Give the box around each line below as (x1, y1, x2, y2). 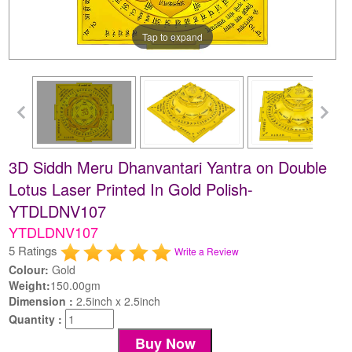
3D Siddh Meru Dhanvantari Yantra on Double (9, 155, 328, 178)
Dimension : (9, 292, 77, 309)
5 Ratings (9, 241, 61, 258)
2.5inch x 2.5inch (76, 292, 161, 309)
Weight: (9, 277, 51, 293)
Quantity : (9, 310, 66, 327)
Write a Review (174, 244, 240, 258)
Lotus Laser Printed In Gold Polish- (9, 177, 254, 200)
